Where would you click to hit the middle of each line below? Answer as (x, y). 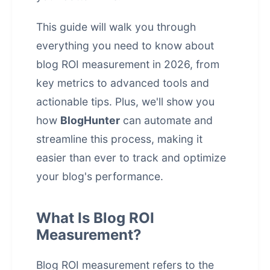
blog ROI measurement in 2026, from (128, 64)
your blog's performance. (100, 176)
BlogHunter (90, 120)
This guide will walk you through (116, 27)
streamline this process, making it (119, 139)
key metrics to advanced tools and (123, 83)
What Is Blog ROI (95, 218)
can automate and (166, 120)
